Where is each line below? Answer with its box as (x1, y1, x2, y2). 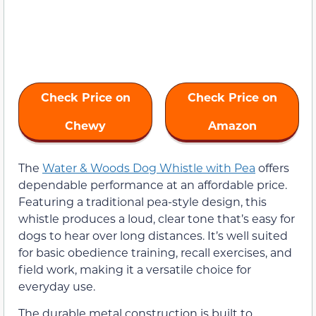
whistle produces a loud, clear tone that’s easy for (18, 210, 295, 226)
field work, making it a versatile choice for (18, 261, 251, 276)
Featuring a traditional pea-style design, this (18, 193, 267, 209)
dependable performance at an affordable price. (18, 176, 287, 192)
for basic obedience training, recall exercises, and (18, 244, 292, 260)
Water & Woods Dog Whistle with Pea (42, 159, 255, 175)
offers (255, 159, 289, 175)
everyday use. (18, 278, 95, 293)
